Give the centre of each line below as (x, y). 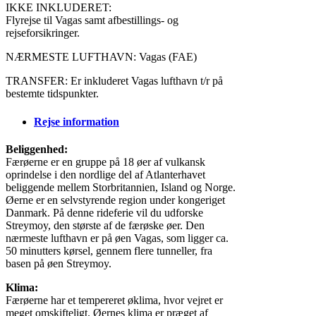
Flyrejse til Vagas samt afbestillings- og (92, 20)
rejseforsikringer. (43, 33)
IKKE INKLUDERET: (59, 8)
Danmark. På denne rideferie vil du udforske (104, 212)
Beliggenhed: (37, 149)
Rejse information (77, 121)
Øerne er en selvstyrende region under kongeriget (115, 200)
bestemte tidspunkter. (52, 94)
